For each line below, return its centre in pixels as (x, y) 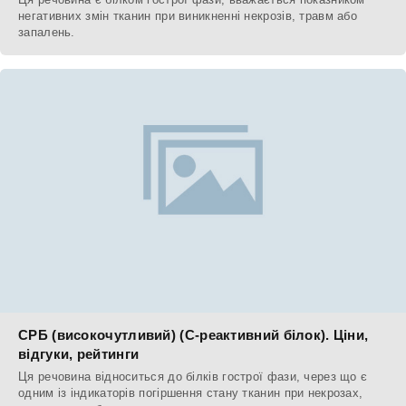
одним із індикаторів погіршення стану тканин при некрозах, (191, 393)
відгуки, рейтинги (79, 354)
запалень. (47, 33)
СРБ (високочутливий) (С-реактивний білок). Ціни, (193, 335)
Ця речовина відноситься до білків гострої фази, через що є (193, 377)
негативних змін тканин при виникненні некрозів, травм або (188, 16)
